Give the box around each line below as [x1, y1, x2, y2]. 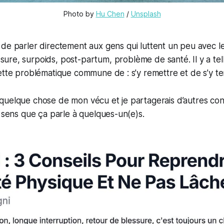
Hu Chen [95, 9, 124, 18]
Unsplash [130, 9, 161, 18]
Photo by [63, 9, 96, 18]
